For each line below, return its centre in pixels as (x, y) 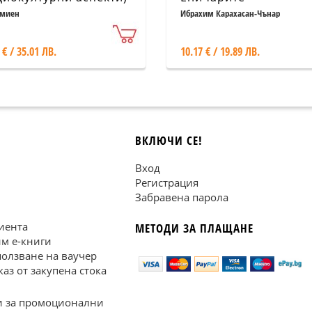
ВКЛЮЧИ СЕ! (169, 140)
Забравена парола (182, 197)
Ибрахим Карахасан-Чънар (230, 13)
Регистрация (167, 182)
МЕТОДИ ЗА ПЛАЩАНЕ (194, 228)
